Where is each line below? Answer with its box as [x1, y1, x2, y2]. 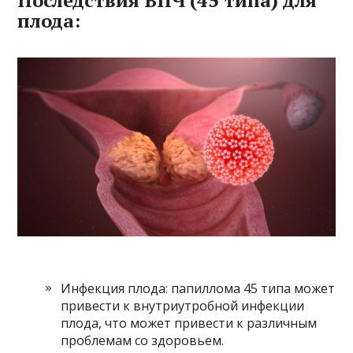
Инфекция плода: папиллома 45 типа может [61, 279, 336, 297]
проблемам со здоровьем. [61, 331, 225, 349]
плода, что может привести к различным [61, 314, 318, 332]
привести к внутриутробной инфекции [61, 296, 305, 314]
